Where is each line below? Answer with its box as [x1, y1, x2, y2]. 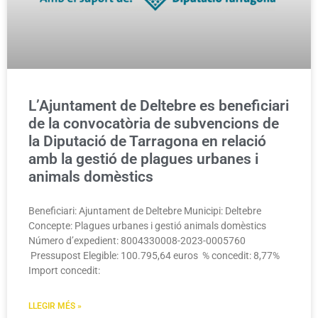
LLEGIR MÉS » [28, 301, 82, 312]
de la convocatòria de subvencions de [28, 115, 279, 133]
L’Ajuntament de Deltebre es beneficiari [28, 97, 289, 115]
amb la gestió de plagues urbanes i [28, 150, 258, 168]
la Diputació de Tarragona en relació [28, 133, 266, 150]
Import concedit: [28, 265, 100, 277]
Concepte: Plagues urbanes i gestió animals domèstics [28, 220, 268, 232]
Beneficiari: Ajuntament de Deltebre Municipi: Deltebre [28, 205, 263, 217]
